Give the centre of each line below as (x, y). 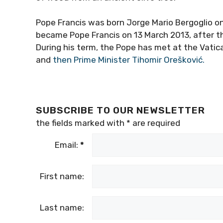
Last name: (62, 208)
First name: (62, 176)
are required (155, 123)
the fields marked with (81, 123)
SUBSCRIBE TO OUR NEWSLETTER (120, 110)
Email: (67, 145)
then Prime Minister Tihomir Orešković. (129, 60)
